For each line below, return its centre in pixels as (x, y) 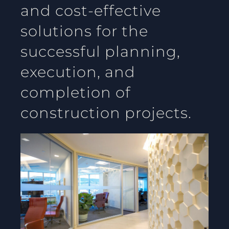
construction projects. (106, 113)
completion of (76, 93)
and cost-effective (91, 11)
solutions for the (84, 31)
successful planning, (100, 52)
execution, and (78, 72)
